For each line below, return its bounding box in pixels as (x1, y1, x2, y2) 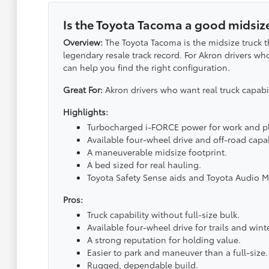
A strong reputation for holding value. (86, 234, 241, 246)
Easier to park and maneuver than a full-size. (86, 246, 268, 258)
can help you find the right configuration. (62, 61, 230, 73)
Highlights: (62, 106, 108, 118)
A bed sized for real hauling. (86, 159, 201, 171)
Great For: (62, 83, 103, 95)
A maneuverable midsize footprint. (86, 146, 227, 158)
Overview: (62, 36, 103, 48)
